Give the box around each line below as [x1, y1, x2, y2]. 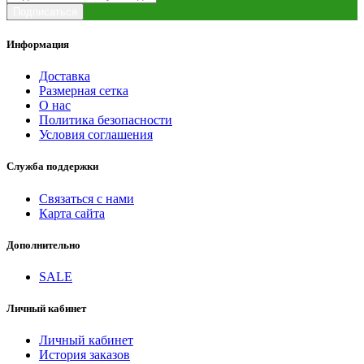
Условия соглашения [39, 128, 153, 142]
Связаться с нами [39, 191, 134, 206]
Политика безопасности [39, 113, 172, 128]
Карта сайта [39, 206, 105, 220]
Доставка [39, 69, 90, 84]
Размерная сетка [39, 84, 128, 98]
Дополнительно [6, 238, 80, 251]
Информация [6, 38, 69, 51]
